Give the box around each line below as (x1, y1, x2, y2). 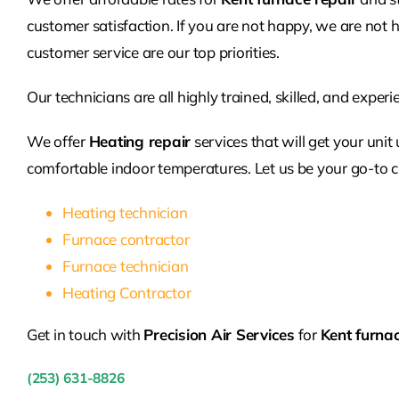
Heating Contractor (61, 283, 191, 303)
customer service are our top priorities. (26, 43, 280, 62)
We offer (26, 132, 89, 151)
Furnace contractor (61, 230, 190, 249)
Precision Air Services (143, 325, 295, 345)
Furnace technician (61, 256, 189, 276)
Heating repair (88, 132, 191, 151)
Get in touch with (26, 325, 144, 345)
